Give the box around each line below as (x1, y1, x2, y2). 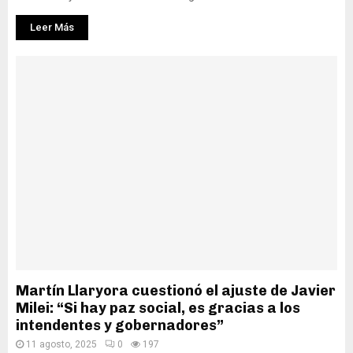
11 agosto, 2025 (26, 339, 97, 350)
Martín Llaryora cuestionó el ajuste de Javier (16, 282, 336, 299)
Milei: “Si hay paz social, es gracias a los (16, 299, 300, 317)
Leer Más (30, 21, 74, 33)
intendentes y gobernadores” (16, 317, 224, 334)
